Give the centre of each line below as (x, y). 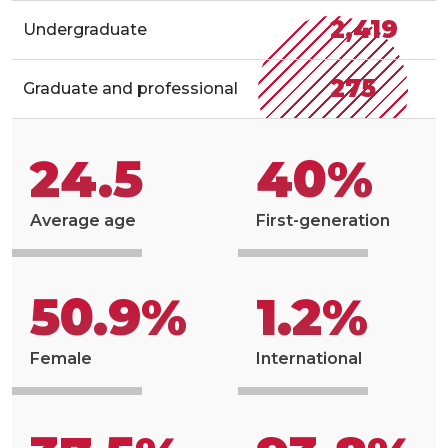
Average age (83, 220)
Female (61, 358)
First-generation (323, 220)
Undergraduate (85, 29)
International (309, 358)
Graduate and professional (130, 88)
